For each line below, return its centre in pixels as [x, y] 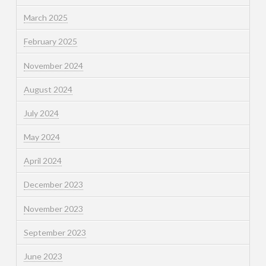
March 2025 [45, 18]
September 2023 [55, 232]
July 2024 [41, 113]
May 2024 [42, 137]
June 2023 [43, 256]
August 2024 [48, 89]
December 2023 [53, 185]
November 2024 [53, 65]
